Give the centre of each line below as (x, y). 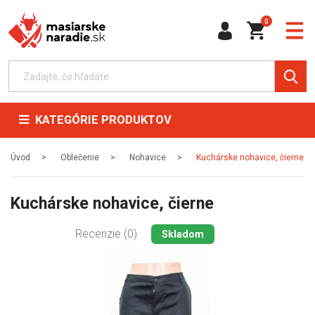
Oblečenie (80, 157)
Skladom (183, 234)
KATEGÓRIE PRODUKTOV (101, 120)
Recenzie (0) (106, 234)
